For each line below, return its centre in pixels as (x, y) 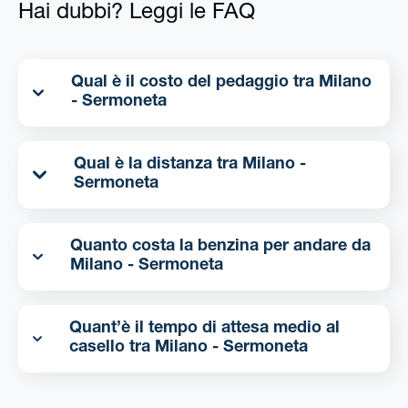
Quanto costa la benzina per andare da (220, 247)
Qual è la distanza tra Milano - (158, 165)
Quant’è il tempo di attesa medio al (204, 329)
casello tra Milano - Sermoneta (231, 348)
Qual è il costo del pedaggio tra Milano (195, 83)
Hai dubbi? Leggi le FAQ (137, 14)
